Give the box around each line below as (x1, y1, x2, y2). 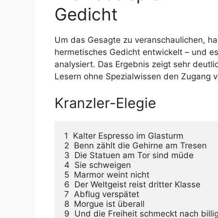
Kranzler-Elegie (54, 94, 156, 111)
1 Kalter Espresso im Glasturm (64, 131, 183, 141)
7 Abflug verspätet (64, 189, 139, 199)
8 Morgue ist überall (64, 199, 145, 209)
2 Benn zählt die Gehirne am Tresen (64, 141, 207, 150)
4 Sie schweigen (64, 160, 131, 170)
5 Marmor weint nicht (64, 170, 149, 180)
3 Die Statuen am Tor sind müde (64, 150, 194, 160)
